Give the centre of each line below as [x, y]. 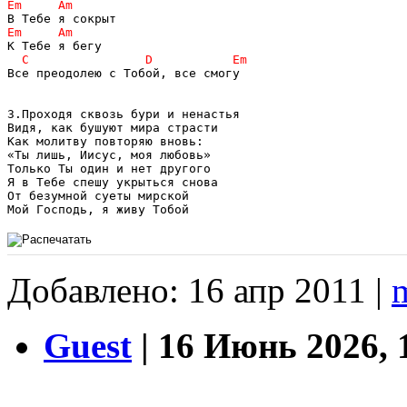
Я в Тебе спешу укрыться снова [113, 182]
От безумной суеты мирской [98, 195]
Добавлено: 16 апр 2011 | [199, 290]
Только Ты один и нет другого [109, 168]
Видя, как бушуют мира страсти [113, 127]
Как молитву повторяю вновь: [105, 141]
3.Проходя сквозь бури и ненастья [124, 114]
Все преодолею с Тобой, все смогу [124, 73]
